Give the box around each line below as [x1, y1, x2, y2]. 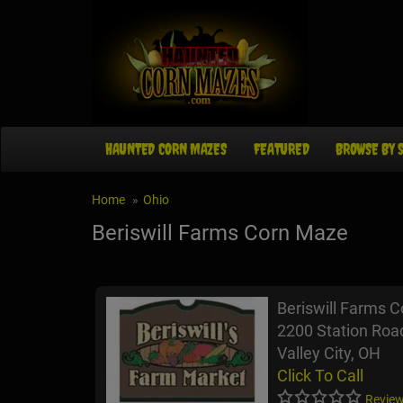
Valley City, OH [277, 344, 381, 363]
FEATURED [253, 139, 309, 159]
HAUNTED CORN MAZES [105, 139, 227, 159]
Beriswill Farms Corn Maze [92, 220, 348, 246]
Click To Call [277, 366, 363, 386]
